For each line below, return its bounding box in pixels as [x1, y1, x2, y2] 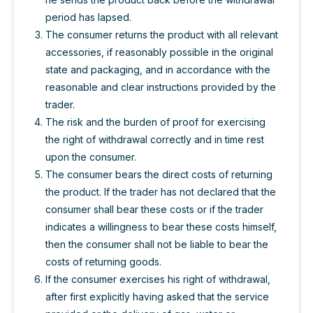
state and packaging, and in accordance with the [45, 64, 270, 76]
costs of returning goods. [45, 256, 161, 268]
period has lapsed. [45, 11, 131, 24]
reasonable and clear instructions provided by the [45, 81, 276, 94]
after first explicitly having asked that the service [45, 291, 269, 303]
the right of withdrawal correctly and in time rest [45, 133, 264, 146]
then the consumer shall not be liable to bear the [45, 238, 268, 251]
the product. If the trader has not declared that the [45, 186, 276, 198]
